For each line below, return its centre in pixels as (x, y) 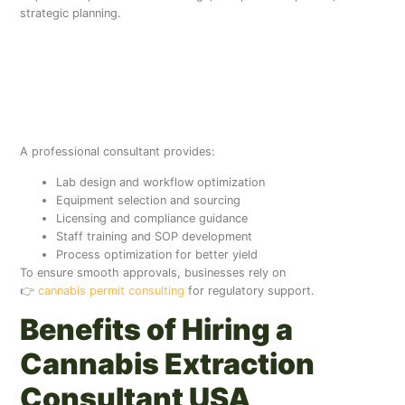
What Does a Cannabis (169, 51)
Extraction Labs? (130, 112)
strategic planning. (71, 14)
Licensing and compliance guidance (152, 218)
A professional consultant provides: (118, 151)
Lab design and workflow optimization (161, 182)
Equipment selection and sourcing (149, 200)
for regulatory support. (250, 290)
